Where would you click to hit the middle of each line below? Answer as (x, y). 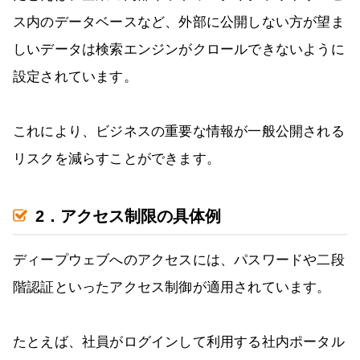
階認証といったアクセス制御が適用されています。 (172, 288)
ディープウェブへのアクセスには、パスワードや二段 (179, 260)
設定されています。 (75, 77)
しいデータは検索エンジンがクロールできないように (179, 50)
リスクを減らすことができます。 (117, 159)
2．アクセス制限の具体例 (128, 217)
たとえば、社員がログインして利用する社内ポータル (179, 342)
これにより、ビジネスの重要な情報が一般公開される (179, 132)
